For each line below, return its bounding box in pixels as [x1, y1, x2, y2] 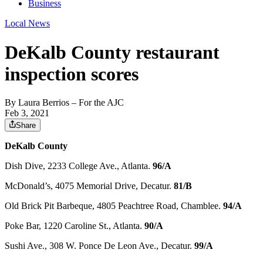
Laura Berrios [18, 97, 69, 108]
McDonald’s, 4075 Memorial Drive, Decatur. [5, 181, 174, 191]
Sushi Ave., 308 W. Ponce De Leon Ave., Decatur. [5, 241, 194, 251]
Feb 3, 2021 [5, 108, 49, 119]
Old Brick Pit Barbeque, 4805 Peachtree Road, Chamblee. [5, 201, 223, 211]
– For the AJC [69, 97, 124, 108]
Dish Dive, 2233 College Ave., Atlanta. [5, 161, 153, 171]
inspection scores [5, 63, 139, 85]
